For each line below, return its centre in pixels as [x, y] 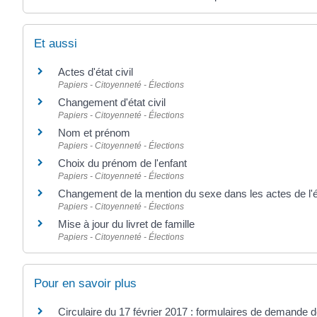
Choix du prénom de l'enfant [122, 163]
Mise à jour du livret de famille [126, 224]
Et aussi [56, 44]
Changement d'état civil [112, 103]
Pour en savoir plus [85, 284]
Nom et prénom [94, 133]
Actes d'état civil [96, 72]
